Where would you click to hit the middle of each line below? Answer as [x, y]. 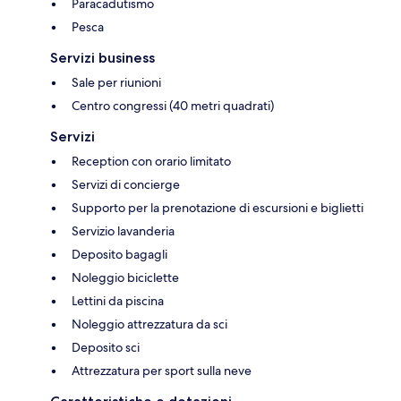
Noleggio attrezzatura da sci [149, 324]
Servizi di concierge [126, 185]
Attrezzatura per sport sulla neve [162, 371]
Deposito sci [106, 348]
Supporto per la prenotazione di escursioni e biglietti [218, 208]
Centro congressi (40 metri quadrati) [173, 106]
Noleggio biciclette [125, 278]
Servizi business [102, 58]
